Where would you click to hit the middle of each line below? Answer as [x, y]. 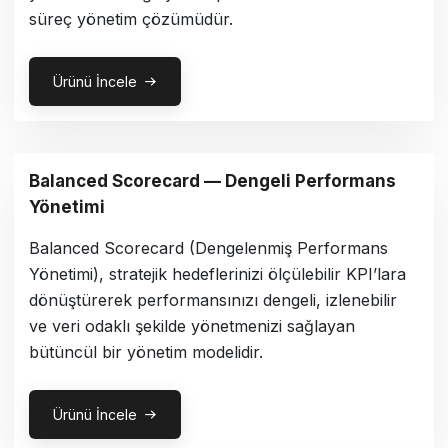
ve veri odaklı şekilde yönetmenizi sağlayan [192, 325]
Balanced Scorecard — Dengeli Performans [212, 180]
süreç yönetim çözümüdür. [131, 19]
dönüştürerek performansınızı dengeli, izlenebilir [213, 299]
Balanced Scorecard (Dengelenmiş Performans [208, 247]
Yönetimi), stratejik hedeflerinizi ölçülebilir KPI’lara [217, 273]
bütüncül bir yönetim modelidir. [146, 351]
